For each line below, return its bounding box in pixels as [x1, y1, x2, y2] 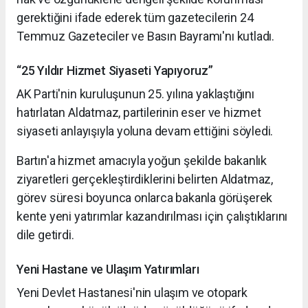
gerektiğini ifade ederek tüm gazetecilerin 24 [16, 10, 254, 25]
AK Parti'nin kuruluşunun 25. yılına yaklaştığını [16, 86, 254, 101]
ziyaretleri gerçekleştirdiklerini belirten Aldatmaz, [16, 171, 274, 186]
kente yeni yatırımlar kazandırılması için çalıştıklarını [16, 208, 288, 223]
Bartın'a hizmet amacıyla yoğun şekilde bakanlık [16, 153, 267, 168]
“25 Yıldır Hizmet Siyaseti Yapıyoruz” [16, 63, 213, 78]
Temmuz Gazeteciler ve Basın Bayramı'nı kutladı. [16, 28, 274, 43]
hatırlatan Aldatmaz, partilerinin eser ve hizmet [16, 104, 261, 120]
